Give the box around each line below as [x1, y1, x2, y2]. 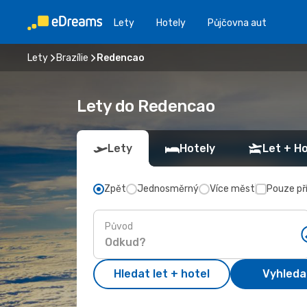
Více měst [210, 183, 255, 195]
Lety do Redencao [77, 97, 215, 116]
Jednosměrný [137, 183, 199, 195]
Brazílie [56, 51, 88, 64]
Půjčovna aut [208, 16, 267, 29]
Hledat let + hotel [114, 267, 210, 280]
